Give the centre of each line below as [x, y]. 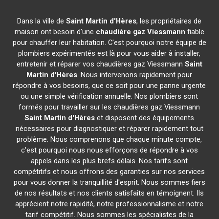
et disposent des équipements [145, 118]
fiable [195, 32]
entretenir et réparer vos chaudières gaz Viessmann [100, 64]
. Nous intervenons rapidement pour [135, 75]
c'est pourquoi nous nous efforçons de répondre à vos [109, 150]
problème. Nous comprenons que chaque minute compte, [109, 139]
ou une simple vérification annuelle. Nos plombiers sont [109, 96]
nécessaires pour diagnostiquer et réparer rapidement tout [109, 129]
